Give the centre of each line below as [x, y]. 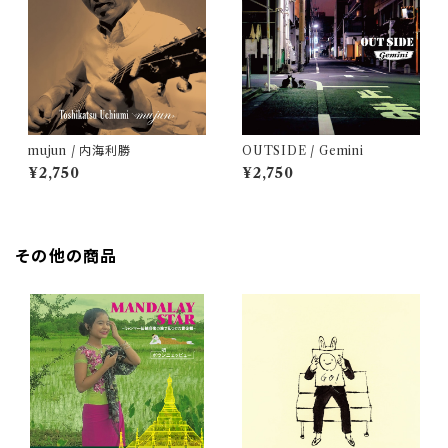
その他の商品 [67, 256]
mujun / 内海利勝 [79, 150]
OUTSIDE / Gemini [303, 150]
